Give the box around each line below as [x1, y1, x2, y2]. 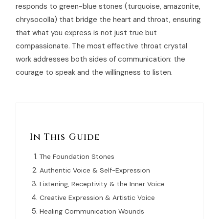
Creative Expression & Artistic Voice [40, 193, 155, 202]
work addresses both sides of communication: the [16, 54, 185, 64]
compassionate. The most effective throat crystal [16, 41, 187, 51]
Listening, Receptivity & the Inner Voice [40, 179, 165, 188]
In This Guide [30, 131, 101, 143]
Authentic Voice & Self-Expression [40, 166, 150, 175]
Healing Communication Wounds [40, 207, 144, 216]
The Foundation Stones [40, 152, 114, 161]
